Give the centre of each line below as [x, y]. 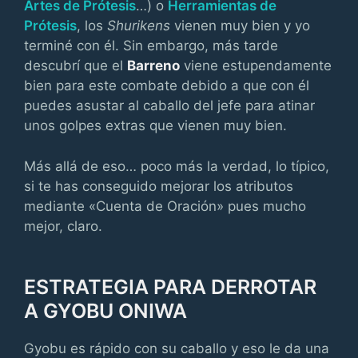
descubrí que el [76, 66]
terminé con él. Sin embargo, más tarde [151, 46]
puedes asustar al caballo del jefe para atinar [169, 105]
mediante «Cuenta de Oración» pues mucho [165, 206]
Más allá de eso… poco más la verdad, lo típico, [177, 166]
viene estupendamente [256, 66]
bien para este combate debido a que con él [167, 86]
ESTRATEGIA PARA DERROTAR [170, 286]
